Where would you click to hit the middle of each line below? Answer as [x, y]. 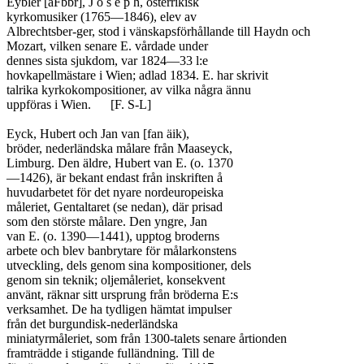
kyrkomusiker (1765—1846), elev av [102, 17]
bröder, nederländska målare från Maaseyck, [119, 148]
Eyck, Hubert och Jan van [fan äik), [98, 134]
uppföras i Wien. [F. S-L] [49, 104]
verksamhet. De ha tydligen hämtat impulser [119, 309]
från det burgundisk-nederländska [92, 324]
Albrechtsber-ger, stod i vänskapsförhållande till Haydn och [158, 31]
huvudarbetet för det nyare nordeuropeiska [115, 192]
